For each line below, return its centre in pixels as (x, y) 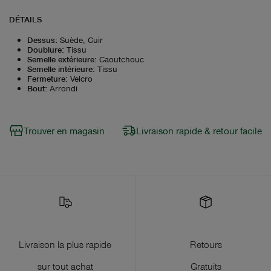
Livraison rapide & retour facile (199, 130)
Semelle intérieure (60, 68)
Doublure (44, 49)
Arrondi (64, 88)
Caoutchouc (122, 59)
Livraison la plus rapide (65, 244)
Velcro (81, 78)
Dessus (41, 39)
